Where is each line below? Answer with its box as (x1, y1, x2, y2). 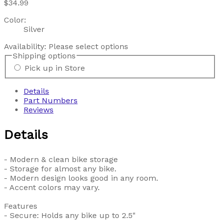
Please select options (49, 41, 128, 51)
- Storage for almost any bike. (4, 164, 116, 174)
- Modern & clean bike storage (4, 155, 118, 165)
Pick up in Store (25, 63, 85, 73)
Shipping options (13, 51, 76, 60)
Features (4, 201, 37, 211)
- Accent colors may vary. (4, 183, 100, 192)
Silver (24, 24, 45, 34)
